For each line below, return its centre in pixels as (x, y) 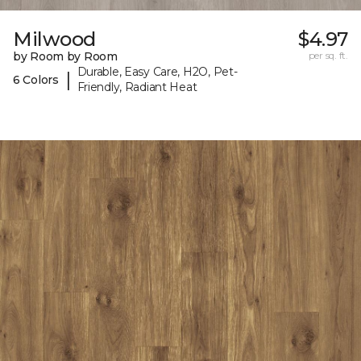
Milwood (54, 39)
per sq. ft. (328, 56)
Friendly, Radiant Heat (137, 87)
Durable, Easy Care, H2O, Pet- (157, 72)
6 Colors (36, 79)
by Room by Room (65, 57)
